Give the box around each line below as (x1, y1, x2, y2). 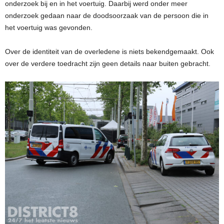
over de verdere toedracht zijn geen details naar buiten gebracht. (5, 59, 210, 68)
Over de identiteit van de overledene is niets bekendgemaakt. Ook (5, 47, 214, 56)
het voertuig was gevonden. (5, 23, 92, 32)
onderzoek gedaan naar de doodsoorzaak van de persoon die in (5, 11, 208, 20)
